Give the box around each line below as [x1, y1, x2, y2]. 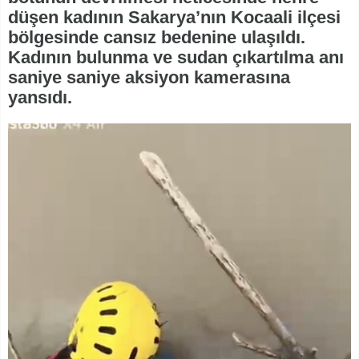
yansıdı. [8, 87, 72, 107]
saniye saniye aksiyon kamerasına [8, 67, 290, 87]
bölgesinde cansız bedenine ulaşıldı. [8, 26, 305, 47]
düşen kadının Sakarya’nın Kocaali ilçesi [8, 6, 341, 27]
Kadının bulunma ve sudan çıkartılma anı [8, 46, 344, 67]
